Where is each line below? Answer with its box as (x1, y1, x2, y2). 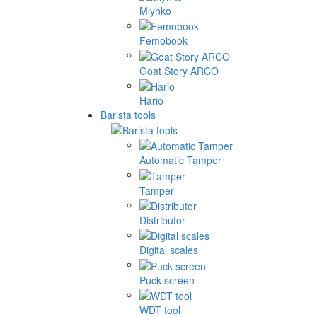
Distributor (139, 213, 185, 228)
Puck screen (139, 272, 195, 287)
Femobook (139, 33, 188, 48)
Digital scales (139, 243, 198, 258)
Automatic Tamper (139, 153, 221, 168)
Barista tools (100, 107, 156, 122)
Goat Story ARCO (139, 63, 219, 78)
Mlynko (139, 3, 171, 18)
